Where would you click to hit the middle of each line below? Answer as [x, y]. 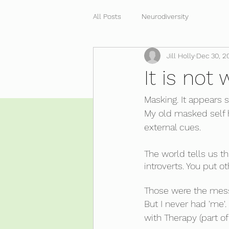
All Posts [107, 16]
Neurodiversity [165, 16]
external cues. [173, 127]
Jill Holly [181, 55]
